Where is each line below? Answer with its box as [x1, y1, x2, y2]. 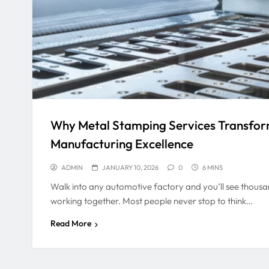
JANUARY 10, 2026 [102, 163, 159, 172]
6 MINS [202, 163, 223, 172]
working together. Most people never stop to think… [50, 195, 253, 207]
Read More [50, 218, 91, 229]
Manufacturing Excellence [50, 136, 193, 152]
